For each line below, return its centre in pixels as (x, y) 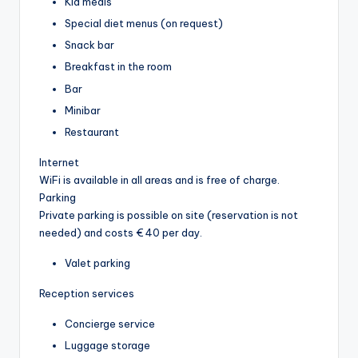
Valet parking (97, 263)
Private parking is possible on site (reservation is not (169, 215)
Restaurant (92, 131)
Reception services (87, 293)
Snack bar (89, 45)
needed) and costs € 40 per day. (121, 232)
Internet (59, 162)
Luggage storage (107, 345)
